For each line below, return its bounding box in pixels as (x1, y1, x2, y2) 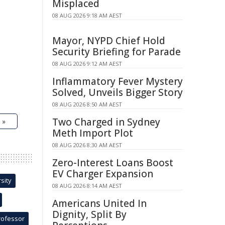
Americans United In (52, 197, 147, 210)
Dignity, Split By (52, 208, 127, 221)
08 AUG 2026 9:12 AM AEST (52, 60, 122, 67)
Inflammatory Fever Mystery (52, 75, 183, 88)
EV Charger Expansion (52, 167, 153, 180)
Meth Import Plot (52, 127, 133, 140)
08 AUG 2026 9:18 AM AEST (52, 12, 122, 19)
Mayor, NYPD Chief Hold (52, 34, 165, 47)
